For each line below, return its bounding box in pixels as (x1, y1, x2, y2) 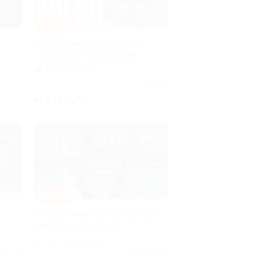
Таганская (45, 64, 84, 74)
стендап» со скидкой (33, 221, 116, 231)
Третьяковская (45, 235, 102, 245)
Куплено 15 (131, 77, 168, 85)
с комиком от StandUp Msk (33, 50, 139, 60)
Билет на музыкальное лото (33, 39, 142, 49)
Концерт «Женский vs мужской (33, 209, 157, 219)
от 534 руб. (33, 94, 84, 105)
